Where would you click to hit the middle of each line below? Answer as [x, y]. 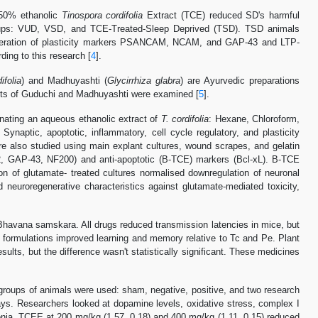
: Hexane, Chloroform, [254, 119]
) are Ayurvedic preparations [240, 81]
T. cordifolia [185, 119]
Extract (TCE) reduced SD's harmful [221, 15]
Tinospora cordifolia [102, 15]
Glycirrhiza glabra [144, 81]
